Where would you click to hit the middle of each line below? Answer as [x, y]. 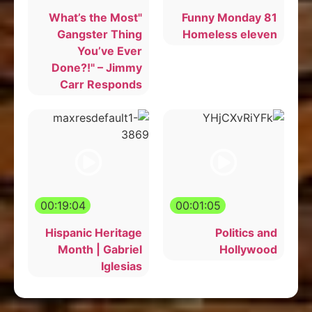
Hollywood [248, 249]
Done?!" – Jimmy [97, 67]
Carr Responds [101, 84]
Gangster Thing [100, 34]
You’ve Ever [110, 50]
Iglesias [122, 266]
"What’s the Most [93, 17]
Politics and [246, 232]
